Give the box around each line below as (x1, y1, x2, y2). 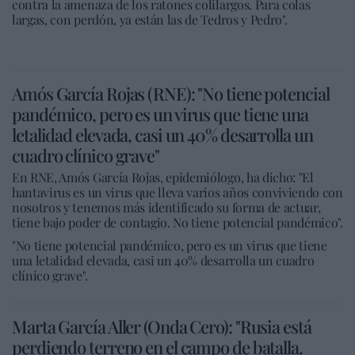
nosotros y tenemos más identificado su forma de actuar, (12, 199, 321, 216)
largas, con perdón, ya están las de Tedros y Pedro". (12, 11, 291, 28)
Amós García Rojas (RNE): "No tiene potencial (12, 82, 330, 105)
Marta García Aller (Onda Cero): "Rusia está (12, 315, 311, 338)
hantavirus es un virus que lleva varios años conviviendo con (12, 184, 343, 200)
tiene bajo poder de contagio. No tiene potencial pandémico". (12, 214, 343, 231)
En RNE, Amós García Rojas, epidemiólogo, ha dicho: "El (12, 169, 314, 185)
